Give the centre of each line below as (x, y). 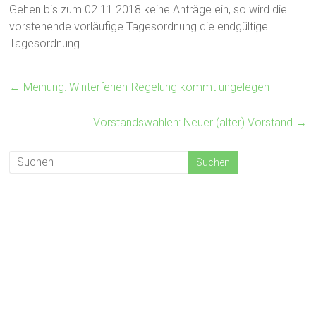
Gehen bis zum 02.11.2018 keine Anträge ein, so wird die (148, 9)
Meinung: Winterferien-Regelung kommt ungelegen (145, 87)
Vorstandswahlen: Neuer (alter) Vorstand (194, 122)
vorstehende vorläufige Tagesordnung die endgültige (139, 26)
